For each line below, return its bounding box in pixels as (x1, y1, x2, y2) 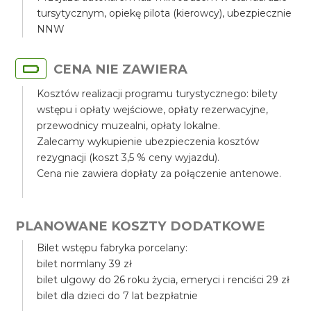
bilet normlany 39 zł (37, 258, 133, 270)
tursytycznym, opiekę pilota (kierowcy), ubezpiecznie (37, 7, 292, 19)
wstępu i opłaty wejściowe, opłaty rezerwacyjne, (37, 103, 269, 116)
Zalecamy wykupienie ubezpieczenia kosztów (37, 135, 260, 148)
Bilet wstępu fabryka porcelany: (37, 242, 188, 254)
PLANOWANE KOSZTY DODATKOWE (15, 218, 266, 234)
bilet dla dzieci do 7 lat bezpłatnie (37, 289, 199, 302)
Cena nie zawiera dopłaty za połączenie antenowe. (37, 167, 282, 180)
